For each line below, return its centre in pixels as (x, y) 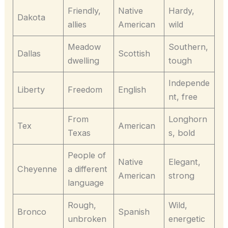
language (86, 182)
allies (77, 24)
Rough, (82, 205)
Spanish (134, 211)
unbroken (87, 219)
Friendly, (84, 10)
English (132, 89)
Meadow (84, 47)
